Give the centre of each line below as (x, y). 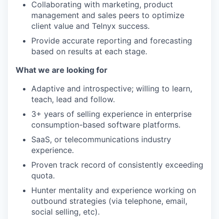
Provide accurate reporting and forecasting (112, 41)
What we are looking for (62, 70)
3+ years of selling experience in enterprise (111, 114)
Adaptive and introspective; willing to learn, (112, 88)
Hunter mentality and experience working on (114, 190)
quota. (43, 175)
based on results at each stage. (89, 51)
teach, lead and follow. (73, 99)
